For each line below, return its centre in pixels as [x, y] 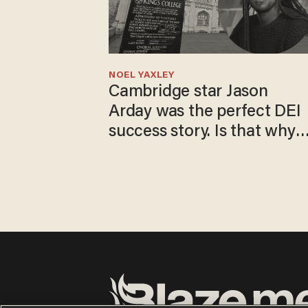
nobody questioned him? [200, 152]
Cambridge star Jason [188, 92]
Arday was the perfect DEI [205, 112]
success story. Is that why [202, 132]
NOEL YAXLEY [142, 75]
